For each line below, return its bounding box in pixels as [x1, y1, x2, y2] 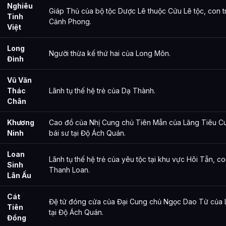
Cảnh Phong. [49, 17, 91, 26]
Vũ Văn [7, 75, 32, 84]
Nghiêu [7, 1, 33, 10]
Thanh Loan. [49, 165, 90, 174]
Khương [7, 118, 34, 127]
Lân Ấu [7, 171, 31, 180]
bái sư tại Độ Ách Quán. [49, 128, 126, 137]
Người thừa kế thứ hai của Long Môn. [49, 48, 171, 58]
